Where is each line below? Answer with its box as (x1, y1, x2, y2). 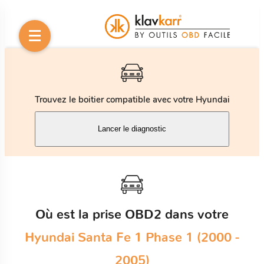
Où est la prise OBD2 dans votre (35, 207, 229, 221)
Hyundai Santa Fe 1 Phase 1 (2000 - (25, 230, 239, 244)
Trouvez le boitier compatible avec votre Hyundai (34, 93, 230, 105)
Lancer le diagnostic (98, 124, 166, 134)
